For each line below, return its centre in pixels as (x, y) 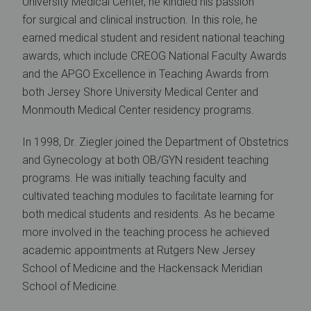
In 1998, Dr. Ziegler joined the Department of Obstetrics (155, 142)
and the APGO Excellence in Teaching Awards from (145, 74)
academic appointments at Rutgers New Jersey (139, 250)
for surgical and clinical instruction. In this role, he (140, 20)
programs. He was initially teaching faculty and (134, 178)
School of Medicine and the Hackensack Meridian (142, 268)
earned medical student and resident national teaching (153, 38)
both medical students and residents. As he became (149, 214)
